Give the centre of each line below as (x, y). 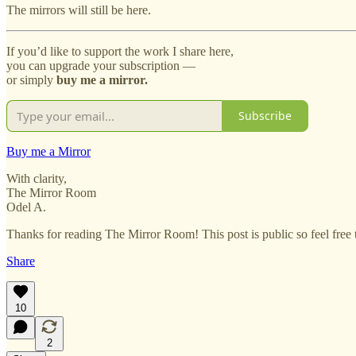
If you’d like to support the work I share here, (120, 51)
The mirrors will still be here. (79, 10)
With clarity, (37, 178)
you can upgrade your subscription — (101, 65)
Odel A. (26, 207)
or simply (31, 79)
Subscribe (265, 116)
